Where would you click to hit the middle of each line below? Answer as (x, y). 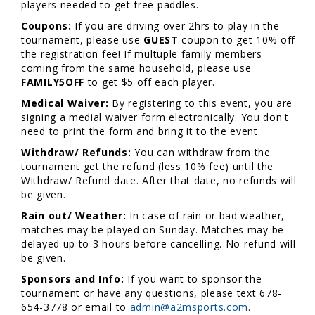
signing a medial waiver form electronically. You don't (155, 117)
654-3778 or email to (76, 307)
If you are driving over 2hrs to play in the (177, 25)
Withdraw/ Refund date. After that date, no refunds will (159, 180)
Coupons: (48, 25)
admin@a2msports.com (189, 307)
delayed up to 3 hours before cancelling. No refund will (159, 243)
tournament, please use (83, 39)
